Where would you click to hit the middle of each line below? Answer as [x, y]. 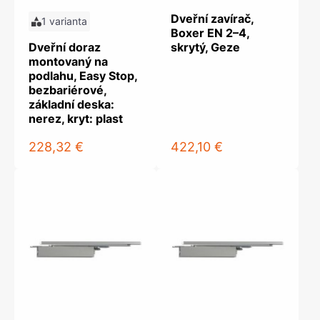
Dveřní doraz [65, 47]
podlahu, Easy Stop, [83, 76]
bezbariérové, [67, 90]
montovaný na [68, 61]
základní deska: [71, 104]
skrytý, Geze [205, 47]
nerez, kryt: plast [76, 119]
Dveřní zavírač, [212, 19]
